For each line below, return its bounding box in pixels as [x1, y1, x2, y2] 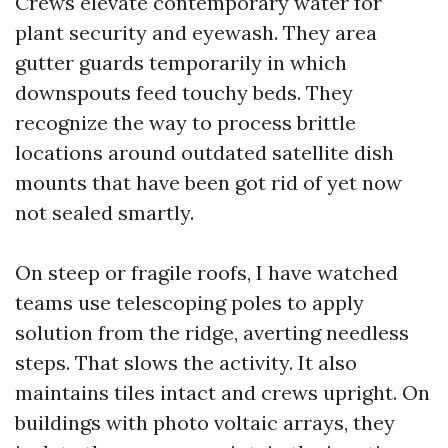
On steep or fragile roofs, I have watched [15, 260, 398, 285]
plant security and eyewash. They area [15, 20, 377, 45]
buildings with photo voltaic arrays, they [15, 410, 395, 435]
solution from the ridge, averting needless [15, 320, 409, 345]
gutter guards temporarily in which [15, 50, 347, 75]
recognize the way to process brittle [15, 110, 356, 135]
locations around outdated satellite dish [15, 140, 394, 165]
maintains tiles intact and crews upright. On [15, 380, 430, 405]
